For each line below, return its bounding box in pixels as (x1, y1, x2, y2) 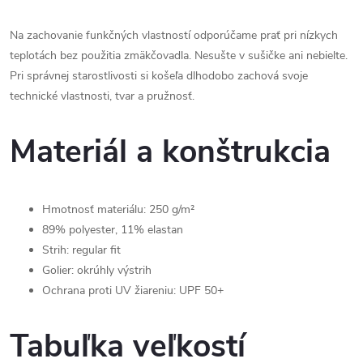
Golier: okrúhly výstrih (42, 262, 152, 278)
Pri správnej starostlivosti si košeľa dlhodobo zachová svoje (10, 68, 308, 83)
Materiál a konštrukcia (10, 130, 331, 174)
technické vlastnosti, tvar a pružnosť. (10, 88, 194, 104)
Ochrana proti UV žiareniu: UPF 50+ (42, 282, 224, 298)
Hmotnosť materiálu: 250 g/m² (42, 201, 194, 217)
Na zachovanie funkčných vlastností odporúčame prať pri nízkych (10, 28, 338, 43)
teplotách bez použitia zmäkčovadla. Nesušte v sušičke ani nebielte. (10, 48, 348, 63)
